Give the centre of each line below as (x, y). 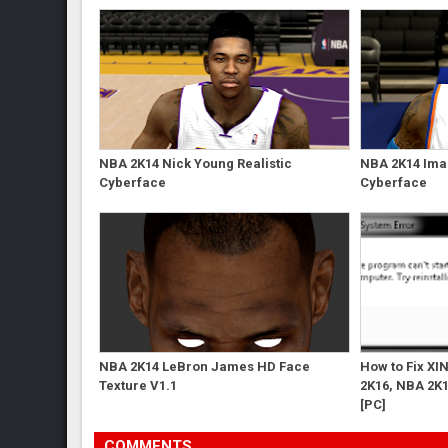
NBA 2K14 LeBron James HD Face (205, 366)
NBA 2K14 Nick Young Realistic (196, 163)
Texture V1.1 (138, 385)
